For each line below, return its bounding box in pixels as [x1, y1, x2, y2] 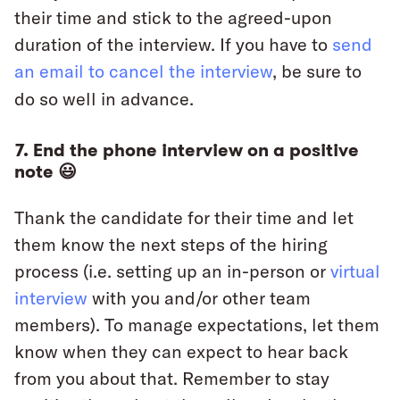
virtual [330, 260, 380, 283]
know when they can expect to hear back [14, 340, 348, 363]
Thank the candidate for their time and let [14, 206, 354, 229]
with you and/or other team [87, 287, 311, 310]
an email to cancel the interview [14, 60, 272, 83]
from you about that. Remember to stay [14, 367, 329, 390]
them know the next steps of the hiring [14, 233, 328, 256]
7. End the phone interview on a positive [14, 138, 359, 162]
